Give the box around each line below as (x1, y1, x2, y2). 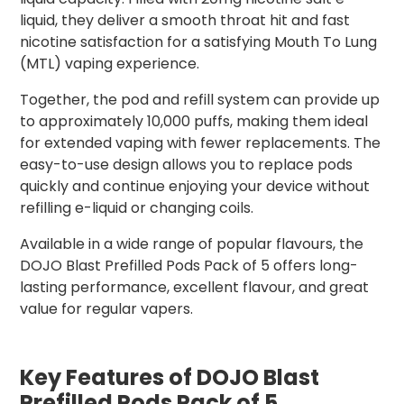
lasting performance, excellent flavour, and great (20, 277, 369, 298)
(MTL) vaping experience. (20, 53, 199, 75)
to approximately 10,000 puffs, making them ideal (20, 111, 368, 133)
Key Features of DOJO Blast (20, 363, 319, 393)
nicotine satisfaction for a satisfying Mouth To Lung (20, 32, 377, 53)
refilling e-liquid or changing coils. (20, 197, 253, 219)
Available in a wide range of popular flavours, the (20, 234, 363, 255)
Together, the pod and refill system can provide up (20, 89, 380, 111)
